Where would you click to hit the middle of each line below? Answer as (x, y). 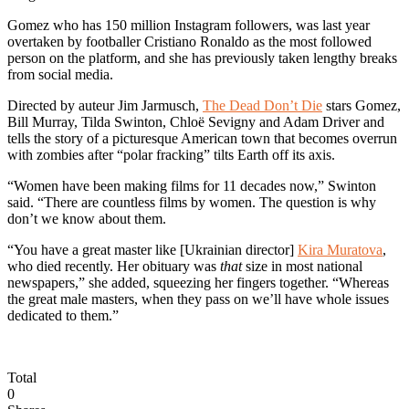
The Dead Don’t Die (262, 105)
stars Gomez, (362, 105)
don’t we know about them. (87, 218)
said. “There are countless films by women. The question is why (192, 202)
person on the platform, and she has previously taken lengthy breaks (202, 58)
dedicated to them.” (63, 315)
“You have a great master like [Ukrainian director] (152, 249)
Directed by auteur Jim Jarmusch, (105, 105)
